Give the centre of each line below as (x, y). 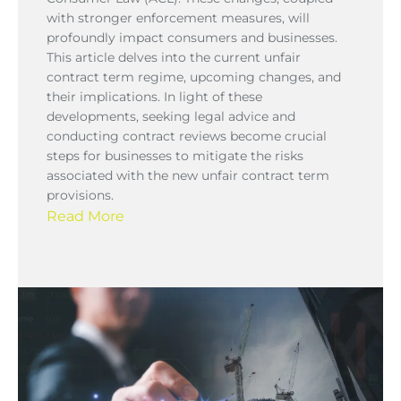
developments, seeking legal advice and (171, 116)
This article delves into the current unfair (174, 57)
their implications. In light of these (154, 96)
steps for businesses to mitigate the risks (175, 155)
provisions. (80, 195)
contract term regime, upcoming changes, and (194, 77)
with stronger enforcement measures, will (178, 17)
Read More (85, 216)
